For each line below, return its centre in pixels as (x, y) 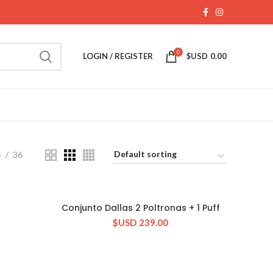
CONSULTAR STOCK (141, 209)
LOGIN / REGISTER (118, 56)
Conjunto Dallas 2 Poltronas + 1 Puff (140, 208)
